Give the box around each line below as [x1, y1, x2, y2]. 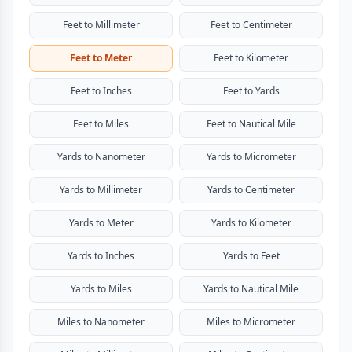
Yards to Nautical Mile [203, 282, 299, 295]
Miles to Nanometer [57, 315, 145, 328]
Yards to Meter [68, 216, 134, 229]
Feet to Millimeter [62, 18, 140, 31]
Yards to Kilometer [211, 216, 291, 229]
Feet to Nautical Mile [206, 117, 296, 130]
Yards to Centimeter [207, 183, 295, 196]
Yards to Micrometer [206, 150, 296, 163]
